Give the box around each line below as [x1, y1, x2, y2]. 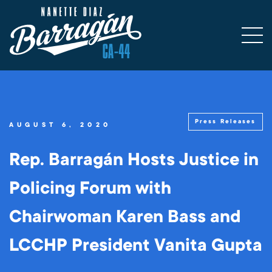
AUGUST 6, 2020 [9, 120, 111, 130]
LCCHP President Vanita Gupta [9, 234, 262, 257]
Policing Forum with [9, 177, 171, 200]
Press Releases [195, 117, 256, 125]
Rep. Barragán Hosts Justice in [9, 149, 259, 171]
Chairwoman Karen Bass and [9, 206, 240, 228]
